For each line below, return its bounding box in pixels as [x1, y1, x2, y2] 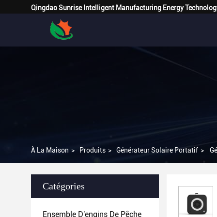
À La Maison [31, 146, 69, 154]
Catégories [43, 181, 85, 191]
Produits [79, 146, 106, 154]
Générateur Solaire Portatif [116, 146, 198, 154]
